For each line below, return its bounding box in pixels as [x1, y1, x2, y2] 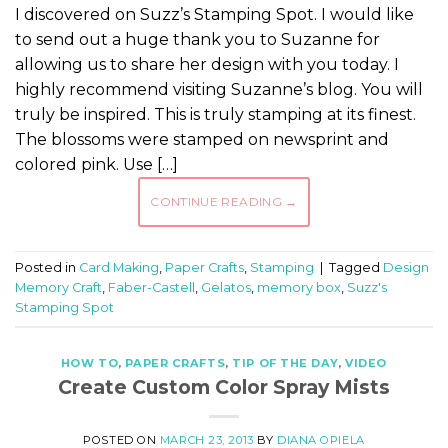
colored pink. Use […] [15, 155, 178, 175]
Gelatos [201, 280, 251, 296]
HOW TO [60, 356, 119, 371]
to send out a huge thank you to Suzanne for [15, 30, 380, 50]
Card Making [79, 260, 159, 276]
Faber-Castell [108, 280, 195, 296]
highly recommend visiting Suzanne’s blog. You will [15, 80, 423, 100]
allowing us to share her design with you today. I [15, 55, 399, 75]
